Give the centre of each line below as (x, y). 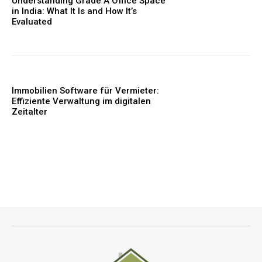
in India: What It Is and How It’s (74, 11)
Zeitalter (30, 111)
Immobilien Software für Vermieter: (85, 90)
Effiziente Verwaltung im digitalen (81, 101)
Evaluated (32, 22)
